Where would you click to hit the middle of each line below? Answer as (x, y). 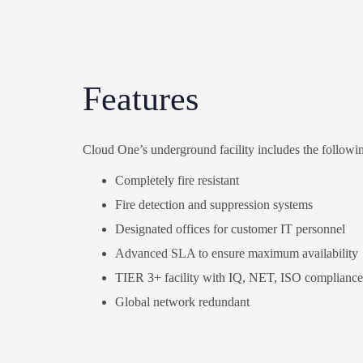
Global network (157, 302)
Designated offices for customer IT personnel (230, 229)
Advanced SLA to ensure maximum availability (237, 254)
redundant (224, 302)
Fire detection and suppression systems (214, 205)
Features (141, 99)
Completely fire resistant (177, 181)
